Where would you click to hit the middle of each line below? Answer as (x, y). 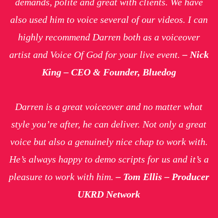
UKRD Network (109, 194)
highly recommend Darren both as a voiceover (109, 37)
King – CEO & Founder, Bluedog (109, 72)
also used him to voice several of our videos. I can (109, 19)
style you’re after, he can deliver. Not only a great (109, 124)
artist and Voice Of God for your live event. (96, 54)
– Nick (195, 54)
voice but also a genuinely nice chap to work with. (109, 141)
